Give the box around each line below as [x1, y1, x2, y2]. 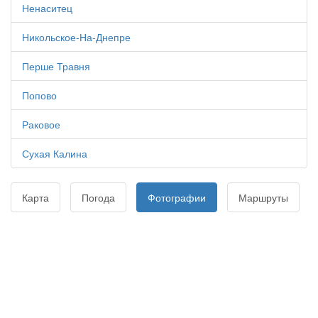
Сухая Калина [22, 146, 87, 160]
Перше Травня [22, 59, 90, 73]
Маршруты [238, 190, 288, 204]
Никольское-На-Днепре [22, 30, 131, 44]
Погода [82, 190, 115, 204]
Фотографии [148, 190, 206, 204]
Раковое [22, 117, 60, 131]
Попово [22, 88, 57, 102]
